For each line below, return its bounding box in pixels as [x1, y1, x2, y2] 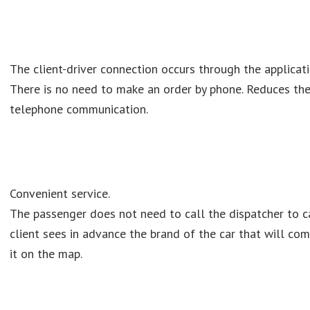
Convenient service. [10, 185, 110, 201]
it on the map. [10, 246, 82, 262]
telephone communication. [10, 101, 148, 117]
